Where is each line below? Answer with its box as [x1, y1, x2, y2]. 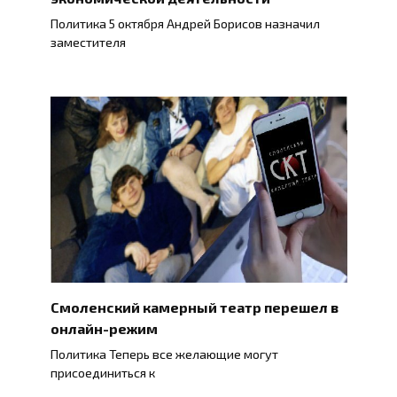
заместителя [50, 34, 126, 50]
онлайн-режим [50, 319, 158, 337]
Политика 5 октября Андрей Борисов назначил [50, 15, 320, 31]
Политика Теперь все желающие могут [50, 346, 278, 362]
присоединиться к [50, 365, 155, 381]
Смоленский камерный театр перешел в [50, 298, 339, 315]
